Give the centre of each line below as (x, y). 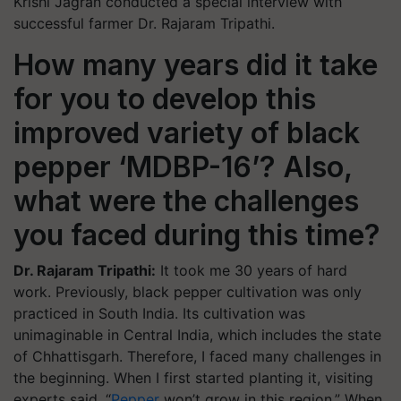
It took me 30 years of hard (252, 270)
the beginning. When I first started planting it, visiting (193, 378)
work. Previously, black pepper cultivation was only (188, 292)
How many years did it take (196, 65)
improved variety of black (187, 133)
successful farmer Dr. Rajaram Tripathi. (144, 23)
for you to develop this (165, 99)
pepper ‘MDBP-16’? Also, (183, 167)
